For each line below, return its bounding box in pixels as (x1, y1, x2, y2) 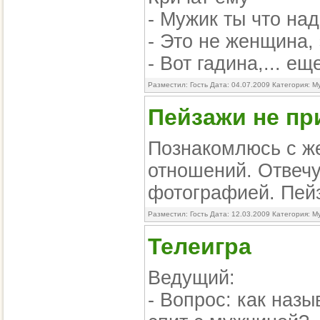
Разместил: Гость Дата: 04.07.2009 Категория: (148, 81, 312, 89)
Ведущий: (148, 267, 235, 289)
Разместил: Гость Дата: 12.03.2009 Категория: (148, 210, 312, 218)
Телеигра (148, 234, 251, 259)
